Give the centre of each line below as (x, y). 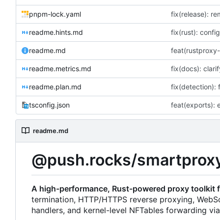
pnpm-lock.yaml (55, 14)
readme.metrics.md (60, 68)
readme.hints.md (56, 32)
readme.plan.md (55, 86)
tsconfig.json (49, 105)
